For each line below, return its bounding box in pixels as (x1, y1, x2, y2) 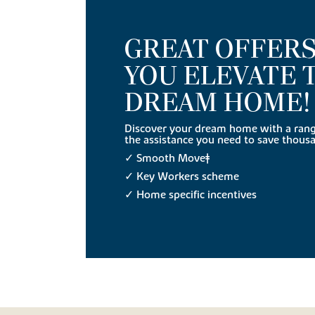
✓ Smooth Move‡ (124, 151, 212, 166)
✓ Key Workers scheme (124, 169, 239, 184)
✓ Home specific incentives (124, 188, 257, 202)
